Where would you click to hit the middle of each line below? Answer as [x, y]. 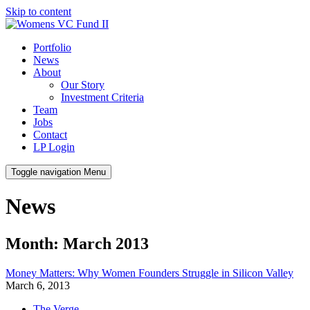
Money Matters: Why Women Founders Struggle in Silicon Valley [149, 273]
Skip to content [38, 11]
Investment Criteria [102, 97]
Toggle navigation [46, 172]
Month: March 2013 [77, 243]
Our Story [83, 85]
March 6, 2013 [38, 285]
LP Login [54, 147]
